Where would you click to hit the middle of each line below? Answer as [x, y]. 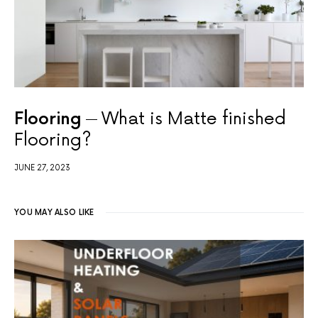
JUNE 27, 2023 [42, 168]
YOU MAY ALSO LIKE [54, 212]
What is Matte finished [193, 119]
